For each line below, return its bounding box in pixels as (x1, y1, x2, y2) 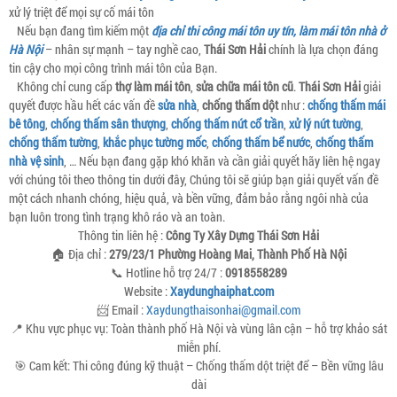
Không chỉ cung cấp (9, 78, 115, 95)
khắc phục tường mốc (103, 134, 206, 151)
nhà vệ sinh (9, 152, 64, 169)
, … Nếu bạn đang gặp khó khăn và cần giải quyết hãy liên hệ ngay (64, 152, 380, 169)
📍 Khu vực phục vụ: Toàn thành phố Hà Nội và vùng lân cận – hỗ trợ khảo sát (10, 320, 387, 337)
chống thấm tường (9, 134, 97, 151)
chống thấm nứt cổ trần (171, 115, 284, 132)
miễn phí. (176, 339, 221, 355)
